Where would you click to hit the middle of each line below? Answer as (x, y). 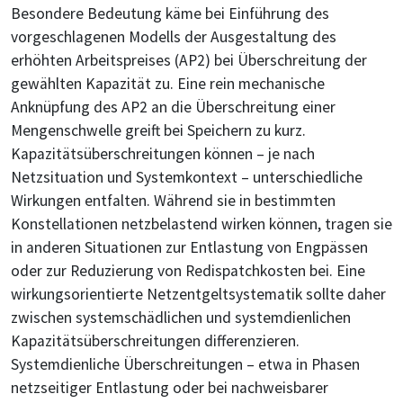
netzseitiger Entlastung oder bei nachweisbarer (170, 388)
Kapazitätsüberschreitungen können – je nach (163, 154)
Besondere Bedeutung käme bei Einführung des (170, 14)
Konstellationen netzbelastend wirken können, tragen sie (201, 224)
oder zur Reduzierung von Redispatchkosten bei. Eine (188, 271)
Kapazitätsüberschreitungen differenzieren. (155, 341)
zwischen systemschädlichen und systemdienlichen (181, 318)
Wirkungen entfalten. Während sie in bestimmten (173, 201)
